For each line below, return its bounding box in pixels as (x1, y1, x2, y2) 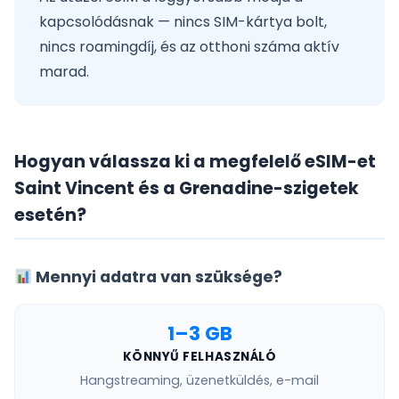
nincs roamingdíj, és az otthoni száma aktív (39, 37, 339, 57)
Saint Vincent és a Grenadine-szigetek (14, 176, 359, 200)
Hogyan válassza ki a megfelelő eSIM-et (14, 150, 376, 174)
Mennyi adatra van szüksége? (32, 266, 283, 288)
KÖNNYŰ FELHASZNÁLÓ (122, 348, 277, 365)
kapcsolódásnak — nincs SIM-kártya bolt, (39, 12, 327, 32)
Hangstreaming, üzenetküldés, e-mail (80, 371, 319, 389)
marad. (39, 61, 89, 82)
